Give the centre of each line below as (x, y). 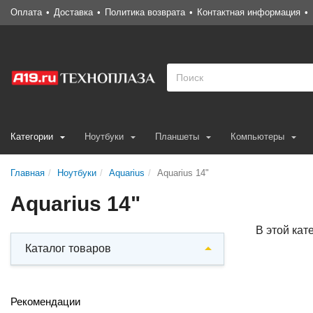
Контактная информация (249, 12)
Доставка (73, 12)
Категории (32, 137)
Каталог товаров (68, 248)
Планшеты (177, 137)
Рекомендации (45, 301)
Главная (28, 173)
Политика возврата (145, 12)
